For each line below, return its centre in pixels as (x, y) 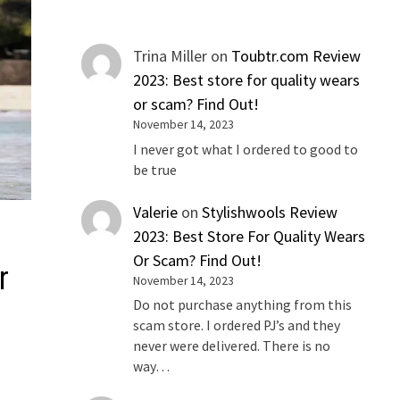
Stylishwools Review (270, 212)
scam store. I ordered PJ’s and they (237, 326)
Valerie (156, 212)
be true (155, 170)
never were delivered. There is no (232, 346)
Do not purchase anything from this (243, 305)
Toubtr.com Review (296, 56)
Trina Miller (171, 56)
